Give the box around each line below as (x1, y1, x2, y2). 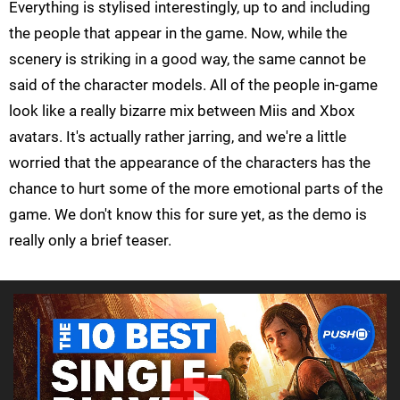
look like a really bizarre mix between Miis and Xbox (9, 102, 354, 121)
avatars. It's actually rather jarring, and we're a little (9, 128, 346, 146)
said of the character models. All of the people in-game (9, 76, 378, 95)
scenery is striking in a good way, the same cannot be (9, 50, 366, 69)
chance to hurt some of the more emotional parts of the (9, 179, 383, 198)
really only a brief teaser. (9, 231, 171, 250)
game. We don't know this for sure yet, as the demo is (9, 205, 367, 224)
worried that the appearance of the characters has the (9, 154, 371, 172)
